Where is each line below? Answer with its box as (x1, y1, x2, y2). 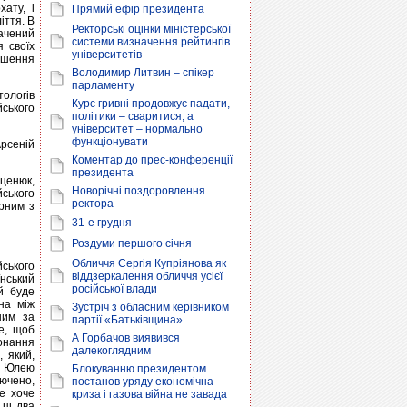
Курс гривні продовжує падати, (72, 97, 230, 110)
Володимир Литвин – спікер (72, 66, 214, 79)
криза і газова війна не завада (72, 388, 227, 401)
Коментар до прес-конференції (72, 154, 233, 166)
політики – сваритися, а (72, 110, 194, 123)
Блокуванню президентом (72, 362, 206, 375)
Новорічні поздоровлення (72, 184, 205, 197)
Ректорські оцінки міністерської (72, 23, 231, 35)
